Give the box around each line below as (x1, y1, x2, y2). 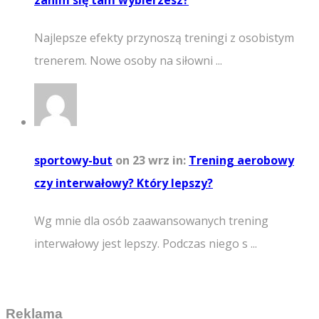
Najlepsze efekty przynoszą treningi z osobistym (34, 30, 294, 46)
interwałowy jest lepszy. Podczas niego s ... (34, 235, 257, 251)
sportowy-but (34, 152, 113, 168)
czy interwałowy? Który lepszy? (34, 174, 213, 191)
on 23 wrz (115, 152, 172, 168)
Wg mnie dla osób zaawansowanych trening (34, 212, 268, 229)
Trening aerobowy (189, 152, 294, 168)
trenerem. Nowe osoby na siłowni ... (34, 53, 222, 69)
